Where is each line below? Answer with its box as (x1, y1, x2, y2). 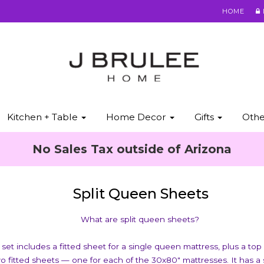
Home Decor (105, 111, 169, 123)
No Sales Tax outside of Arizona (32, 142, 232, 156)
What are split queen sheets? (80, 214, 202, 224)
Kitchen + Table (6, 111, 80, 123)
